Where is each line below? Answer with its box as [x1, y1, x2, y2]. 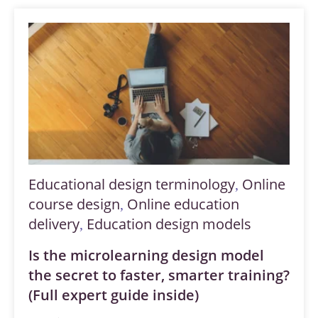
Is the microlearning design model [28, 245, 264, 265]
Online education [127, 194, 239, 214]
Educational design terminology [28, 174, 235, 194]
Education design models [87, 214, 251, 234]
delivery [28, 214, 79, 234]
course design [28, 194, 120, 214]
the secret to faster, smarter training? [28, 265, 290, 285]
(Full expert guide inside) [28, 285, 199, 305]
